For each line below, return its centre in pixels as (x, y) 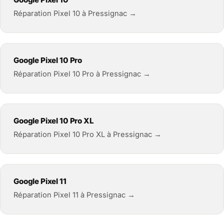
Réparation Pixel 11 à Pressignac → (74, 195)
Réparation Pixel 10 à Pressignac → (75, 13)
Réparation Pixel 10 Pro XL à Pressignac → (87, 134)
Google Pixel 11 (40, 181)
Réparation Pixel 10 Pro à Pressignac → (82, 74)
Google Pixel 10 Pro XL (54, 120)
